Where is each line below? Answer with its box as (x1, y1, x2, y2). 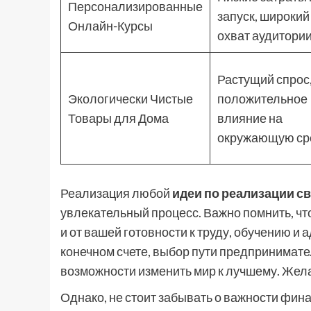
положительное (217, 91, 308, 106)
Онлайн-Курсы (68, 18, 153, 33)
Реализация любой (60, 185, 172, 201)
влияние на (217, 110, 283, 126)
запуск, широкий (217, 8, 310, 24)
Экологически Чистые (68, 91, 193, 106)
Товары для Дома (68, 110, 169, 126)
